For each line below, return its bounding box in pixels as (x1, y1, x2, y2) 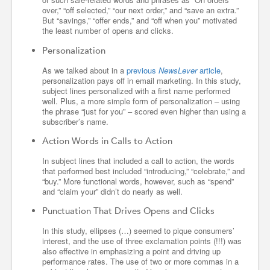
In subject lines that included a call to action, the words (42, 154, 234, 166)
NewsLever (159, 64, 197, 76)
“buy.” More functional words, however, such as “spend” (42, 175, 234, 187)
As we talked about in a (42, 64, 127, 76)
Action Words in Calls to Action (42, 135, 172, 147)
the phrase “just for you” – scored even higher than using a (42, 105, 246, 117)
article (197, 64, 221, 76)
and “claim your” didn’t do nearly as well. (42, 185, 183, 197)
